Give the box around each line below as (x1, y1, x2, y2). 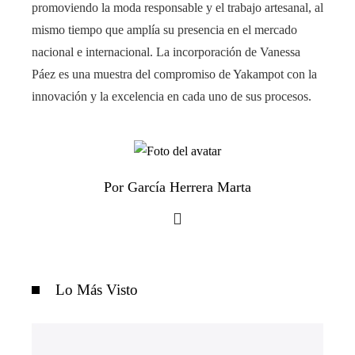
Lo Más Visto (55, 281, 138, 298)
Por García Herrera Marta (104, 178, 251, 195)
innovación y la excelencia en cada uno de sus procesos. (32, 89, 311, 103)
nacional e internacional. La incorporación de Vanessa (32, 44, 300, 59)
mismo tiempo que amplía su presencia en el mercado (32, 22, 297, 36)
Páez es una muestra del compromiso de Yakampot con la (32, 67, 317, 81)
